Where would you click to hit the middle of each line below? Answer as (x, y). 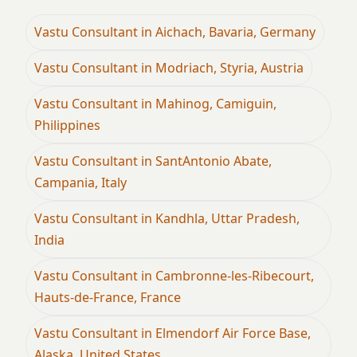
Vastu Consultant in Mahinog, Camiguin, (155, 103)
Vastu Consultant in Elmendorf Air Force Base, (173, 333)
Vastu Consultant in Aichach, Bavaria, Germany (175, 31)
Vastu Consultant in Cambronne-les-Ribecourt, (174, 275)
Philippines (67, 125)
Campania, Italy (80, 182)
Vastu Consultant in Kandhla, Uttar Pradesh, (167, 218)
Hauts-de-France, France (108, 297)
